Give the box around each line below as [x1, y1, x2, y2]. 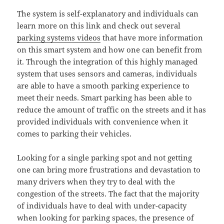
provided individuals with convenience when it [17, 116, 188, 127]
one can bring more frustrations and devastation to [17, 164, 201, 175]
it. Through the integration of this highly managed [17, 56, 198, 67]
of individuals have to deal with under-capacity [17, 200, 187, 211]
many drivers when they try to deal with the [17, 176, 175, 187]
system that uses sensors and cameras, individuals [17, 68, 197, 79]
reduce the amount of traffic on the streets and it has [17, 104, 206, 115]
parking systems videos [17, 32, 101, 43]
